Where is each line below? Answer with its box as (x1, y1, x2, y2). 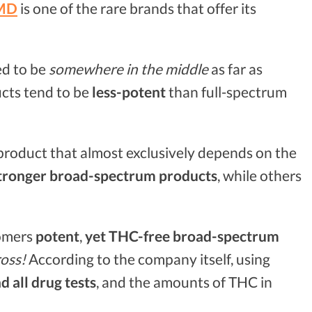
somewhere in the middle (49, 60, 208, 78)
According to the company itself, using (26, 249, 270, 267)
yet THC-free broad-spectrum (85, 226, 279, 244)
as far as (208, 60, 263, 78)
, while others (217, 166, 302, 184)
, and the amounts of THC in (96, 272, 272, 290)
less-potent (92, 83, 166, 101)
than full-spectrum (166, 83, 287, 101)
